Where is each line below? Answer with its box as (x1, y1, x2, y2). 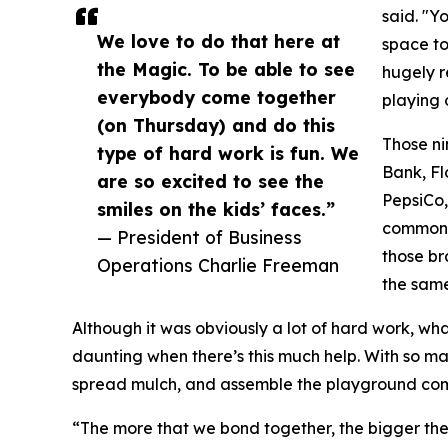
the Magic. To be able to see (97, 58, 355, 81)
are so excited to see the (97, 170, 324, 193)
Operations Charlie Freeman (97, 254, 339, 277)
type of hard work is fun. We (97, 142, 359, 165)
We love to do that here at (97, 30, 340, 53)
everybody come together (97, 86, 336, 109)
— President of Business (97, 226, 302, 249)
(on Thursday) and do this (97, 114, 335, 137)
